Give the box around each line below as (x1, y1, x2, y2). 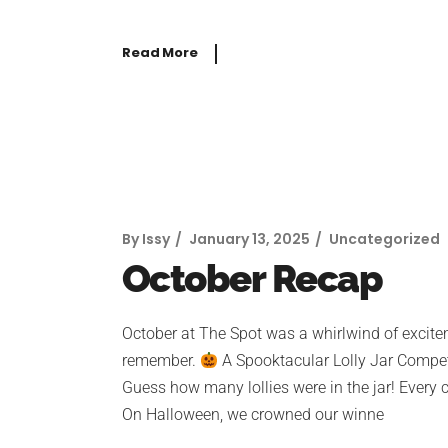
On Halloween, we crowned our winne (122, 405, 384, 425)
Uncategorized (329, 229, 440, 250)
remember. (122, 351, 200, 371)
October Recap (122, 256, 383, 302)
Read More (122, 43, 198, 63)
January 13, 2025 (189, 229, 310, 250)
